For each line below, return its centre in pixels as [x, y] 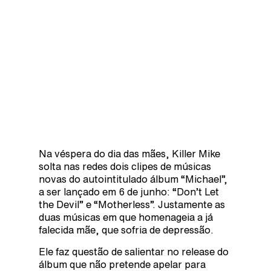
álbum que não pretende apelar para [122, 264]
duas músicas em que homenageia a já [126, 217]
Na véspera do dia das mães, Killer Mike [129, 154]
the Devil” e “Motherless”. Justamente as [132, 205]
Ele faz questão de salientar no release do [134, 251]
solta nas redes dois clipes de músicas [125, 167]
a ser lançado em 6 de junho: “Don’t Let [129, 192]
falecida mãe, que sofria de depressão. [126, 230]
